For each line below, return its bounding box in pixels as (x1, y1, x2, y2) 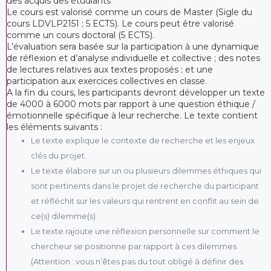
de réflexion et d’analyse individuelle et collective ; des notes (7, 52, 260, 64)
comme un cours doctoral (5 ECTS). (7, 29, 154, 41)
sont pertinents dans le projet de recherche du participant (31, 180, 259, 191)
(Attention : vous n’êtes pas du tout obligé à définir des (31, 256, 243, 266)
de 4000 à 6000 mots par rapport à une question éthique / (7, 98, 255, 109)
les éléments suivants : (7, 121, 102, 132)
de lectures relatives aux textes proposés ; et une (7, 64, 213, 75)
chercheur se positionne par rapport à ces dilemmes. (31, 241, 238, 251)
